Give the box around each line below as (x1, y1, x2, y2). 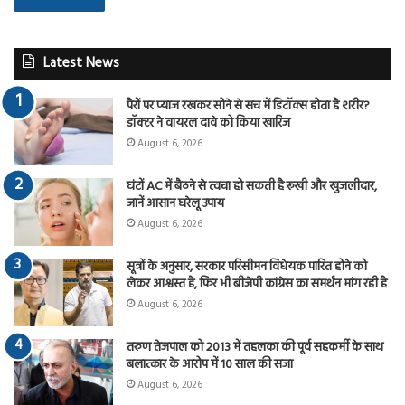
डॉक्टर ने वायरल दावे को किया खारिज (127, 113, 290, 134)
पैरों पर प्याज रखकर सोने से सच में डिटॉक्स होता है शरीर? (127, 96, 370, 117)
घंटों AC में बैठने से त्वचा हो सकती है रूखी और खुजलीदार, (127, 176, 377, 197)
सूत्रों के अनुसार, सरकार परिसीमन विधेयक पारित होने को (127, 257, 367, 278)
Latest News (43, 52, 119, 74)
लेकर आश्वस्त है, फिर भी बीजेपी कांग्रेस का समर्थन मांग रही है (127, 274, 387, 295)
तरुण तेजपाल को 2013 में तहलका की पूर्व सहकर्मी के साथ (127, 337, 383, 358)
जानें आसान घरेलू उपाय (127, 193, 224, 214)
